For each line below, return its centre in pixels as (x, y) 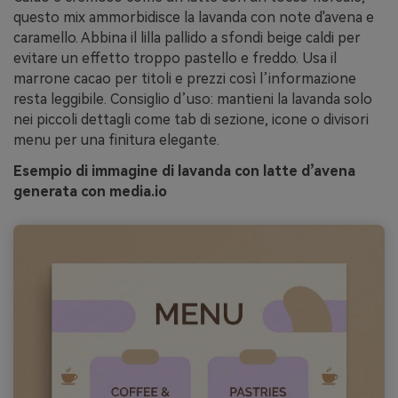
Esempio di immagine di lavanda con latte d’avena (184, 171)
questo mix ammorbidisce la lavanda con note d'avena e (194, 17)
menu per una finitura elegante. (116, 139)
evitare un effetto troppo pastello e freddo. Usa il (175, 58)
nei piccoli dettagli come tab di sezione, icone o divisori (191, 119)
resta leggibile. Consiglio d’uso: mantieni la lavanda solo (193, 99)
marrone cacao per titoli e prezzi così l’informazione (185, 78)
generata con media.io (90, 192)
